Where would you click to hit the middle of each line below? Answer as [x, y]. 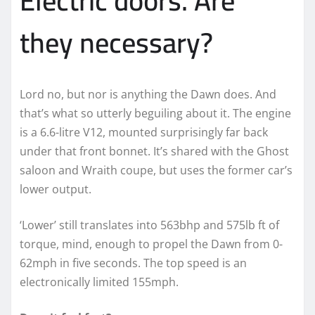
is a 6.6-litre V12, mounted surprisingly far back [144, 132]
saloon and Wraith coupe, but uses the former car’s [156, 170]
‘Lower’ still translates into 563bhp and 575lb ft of [149, 225]
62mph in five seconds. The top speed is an [133, 263]
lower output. [56, 189]
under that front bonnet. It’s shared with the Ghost [154, 151]
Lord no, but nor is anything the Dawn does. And [148, 94]
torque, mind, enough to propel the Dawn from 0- [151, 244]
